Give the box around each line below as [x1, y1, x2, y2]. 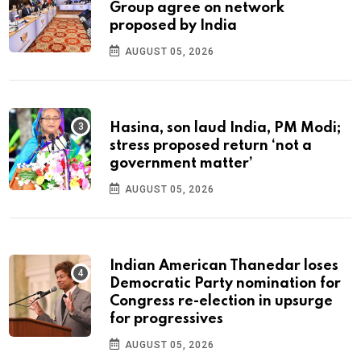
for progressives [110, 312, 223, 327]
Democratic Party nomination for [110, 276, 341, 292]
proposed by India [110, 19, 237, 34]
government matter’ [110, 156, 253, 172]
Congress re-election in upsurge [110, 294, 333, 309]
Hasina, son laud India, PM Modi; [110, 121, 341, 136]
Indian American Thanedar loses [110, 259, 338, 274]
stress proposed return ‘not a [110, 139, 312, 154]
